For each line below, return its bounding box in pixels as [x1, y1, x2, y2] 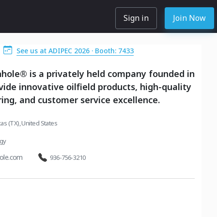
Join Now [173, 13, 206, 24]
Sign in [124, 13, 149, 24]
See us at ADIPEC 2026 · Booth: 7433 [16, 46, 134, 55]
